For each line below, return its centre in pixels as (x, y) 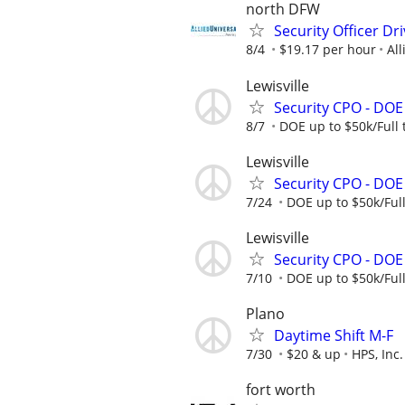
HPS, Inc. (377, 354)
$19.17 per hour (328, 50)
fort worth (281, 390)
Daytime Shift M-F (334, 336)
